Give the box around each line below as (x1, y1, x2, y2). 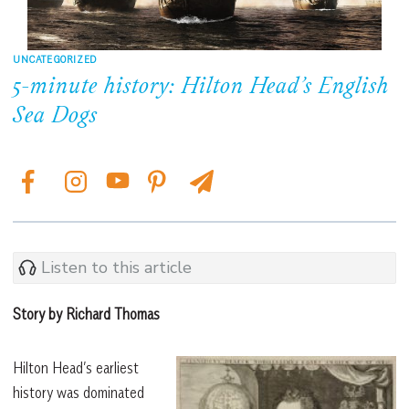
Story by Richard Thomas (13, 304, 160, 323)
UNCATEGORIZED (13, 51, 97, 66)
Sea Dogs (13, 103, 98, 130)
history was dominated (13, 383, 144, 402)
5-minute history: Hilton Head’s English (13, 74, 389, 100)
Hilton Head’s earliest (13, 358, 139, 377)
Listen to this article (41, 257, 192, 279)
